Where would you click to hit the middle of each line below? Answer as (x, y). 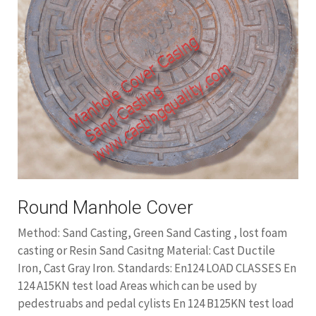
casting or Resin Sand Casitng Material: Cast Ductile (146, 250)
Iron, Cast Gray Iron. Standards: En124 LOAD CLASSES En (157, 268)
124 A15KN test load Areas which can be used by (137, 286)
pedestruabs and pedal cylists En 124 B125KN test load (156, 303)
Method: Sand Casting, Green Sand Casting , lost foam (152, 233)
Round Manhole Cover (105, 207)
